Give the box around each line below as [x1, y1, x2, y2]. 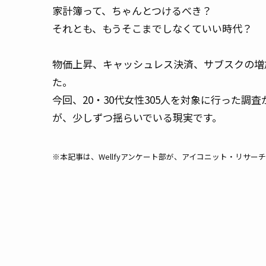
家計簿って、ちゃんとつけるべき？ [52, 2, 212, 18]
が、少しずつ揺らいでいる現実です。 [52, 109, 222, 125]
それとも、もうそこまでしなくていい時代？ [52, 20, 252, 36]
